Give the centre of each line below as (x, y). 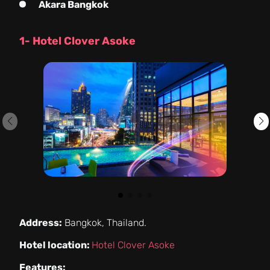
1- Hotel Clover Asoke (77, 41)
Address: (41, 222)
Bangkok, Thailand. (104, 222)
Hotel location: (55, 245)
